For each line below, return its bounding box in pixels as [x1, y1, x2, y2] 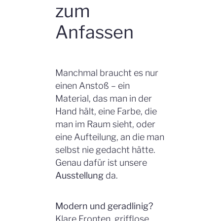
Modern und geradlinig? [55, 200, 153, 211]
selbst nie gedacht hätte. [55, 144, 155, 155]
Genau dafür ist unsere [55, 157, 147, 168]
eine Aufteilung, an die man [55, 131, 164, 142]
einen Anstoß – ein [55, 80, 130, 91]
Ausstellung [55, 170, 104, 181]
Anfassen [55, 21, 134, 43]
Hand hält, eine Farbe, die [55, 106, 157, 116]
